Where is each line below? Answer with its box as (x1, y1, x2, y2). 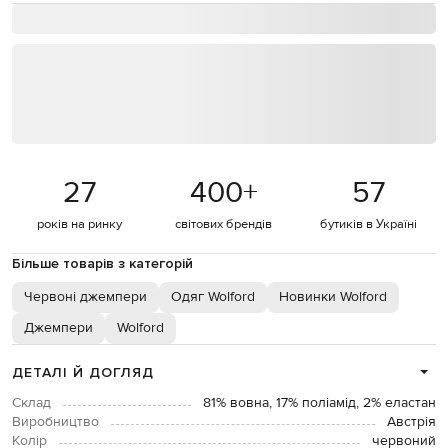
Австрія (387, 413, 436, 432)
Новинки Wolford (279, 288, 387, 307)
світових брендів (175, 216, 273, 233)
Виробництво (12, 413, 99, 432)
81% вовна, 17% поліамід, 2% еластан (203, 394, 436, 413)
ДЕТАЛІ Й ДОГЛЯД (12, 364, 154, 382)
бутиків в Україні (320, 216, 418, 233)
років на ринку (36, 216, 122, 233)
